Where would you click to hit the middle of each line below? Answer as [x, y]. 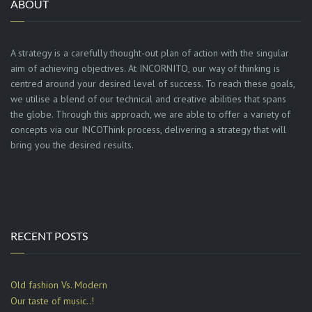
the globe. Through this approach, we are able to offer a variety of [150, 115]
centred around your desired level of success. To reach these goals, [153, 84]
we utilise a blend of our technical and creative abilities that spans [148, 99]
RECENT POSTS [49, 236]
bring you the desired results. [72, 145]
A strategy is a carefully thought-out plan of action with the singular [150, 53]
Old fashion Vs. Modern [59, 285]
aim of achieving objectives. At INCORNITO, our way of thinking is [145, 69]
